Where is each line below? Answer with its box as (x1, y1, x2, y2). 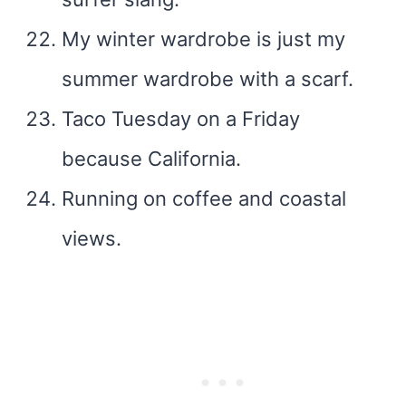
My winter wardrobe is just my (62, 27, 345, 51)
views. (62, 227, 121, 250)
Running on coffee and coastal (62, 187, 346, 210)
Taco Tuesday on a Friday (62, 107, 300, 130)
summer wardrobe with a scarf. (62, 67, 353, 91)
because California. (62, 147, 241, 170)
